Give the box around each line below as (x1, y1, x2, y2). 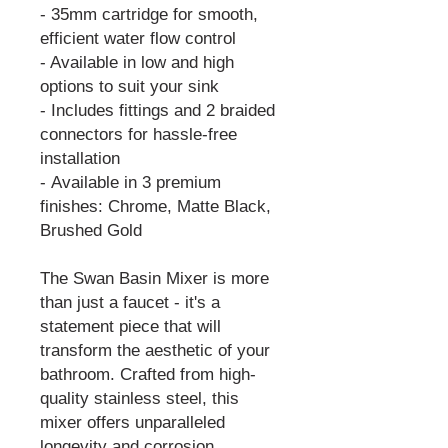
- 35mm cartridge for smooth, (40, 5, 258, 24)
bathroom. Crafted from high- (40, 365, 256, 384)
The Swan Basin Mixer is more (40, 269, 269, 288)
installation (40, 149, 120, 168)
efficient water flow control (40, 29, 236, 48)
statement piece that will (40, 317, 221, 336)
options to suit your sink (40, 77, 219, 96)
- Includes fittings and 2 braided (40, 101, 275, 120)
